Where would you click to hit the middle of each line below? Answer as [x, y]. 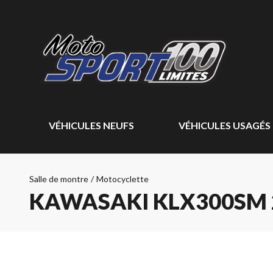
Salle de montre [59, 179]
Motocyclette [122, 179]
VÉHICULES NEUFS [91, 125]
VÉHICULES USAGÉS [224, 125]
